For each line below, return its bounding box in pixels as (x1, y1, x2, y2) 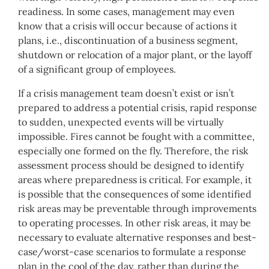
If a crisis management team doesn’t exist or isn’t (18, 86, 234, 99)
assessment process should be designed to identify (18, 159, 244, 171)
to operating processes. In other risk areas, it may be (18, 216, 251, 229)
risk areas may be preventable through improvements (18, 202, 256, 214)
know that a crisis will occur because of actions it (18, 19, 237, 32)
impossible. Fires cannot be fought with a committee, (18, 130, 255, 142)
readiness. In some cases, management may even (18, 5, 235, 17)
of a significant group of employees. (18, 62, 176, 75)
